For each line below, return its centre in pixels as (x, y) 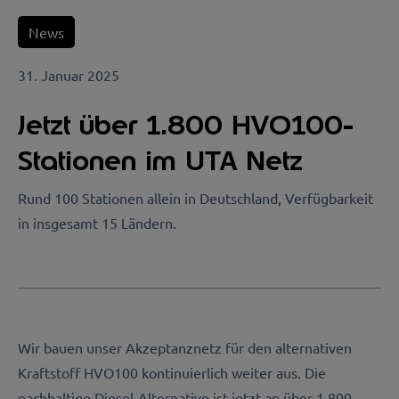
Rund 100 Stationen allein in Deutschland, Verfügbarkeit (195, 198)
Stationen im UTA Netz (160, 161)
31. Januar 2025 (69, 75)
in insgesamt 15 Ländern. (97, 223)
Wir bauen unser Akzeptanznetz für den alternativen (185, 347)
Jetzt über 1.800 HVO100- (186, 125)
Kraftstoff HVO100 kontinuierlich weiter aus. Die (172, 372)
